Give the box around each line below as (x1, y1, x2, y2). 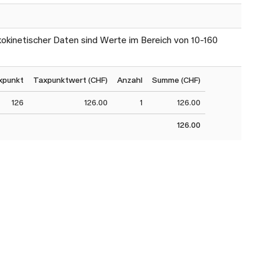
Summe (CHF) (152, 75, 201, 85)
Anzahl (117, 75, 143, 85)
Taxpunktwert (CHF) (33, 75, 108, 85)
